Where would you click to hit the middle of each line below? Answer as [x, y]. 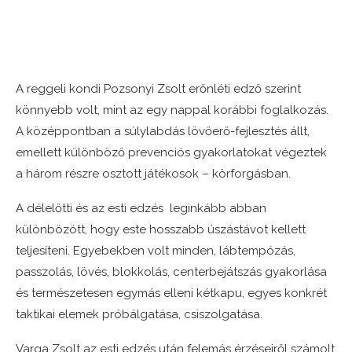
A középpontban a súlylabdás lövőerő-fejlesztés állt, [163, 132]
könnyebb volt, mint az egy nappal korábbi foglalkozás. [172, 110]
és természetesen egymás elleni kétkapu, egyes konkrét [171, 293]
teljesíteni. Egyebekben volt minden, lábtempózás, [156, 251]
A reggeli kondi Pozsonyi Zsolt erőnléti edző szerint [158, 89]
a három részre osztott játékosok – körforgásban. [153, 174]
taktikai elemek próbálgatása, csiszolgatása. [139, 315]
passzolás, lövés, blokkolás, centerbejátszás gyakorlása [171, 272]
